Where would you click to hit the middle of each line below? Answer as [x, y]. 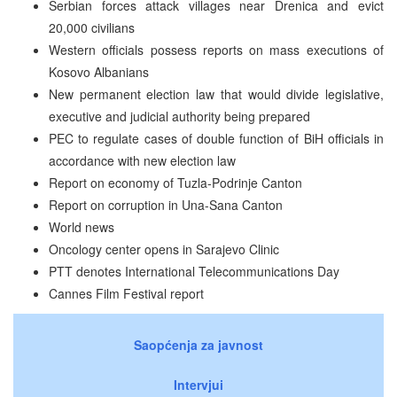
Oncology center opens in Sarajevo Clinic [164, 249]
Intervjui [198, 384]
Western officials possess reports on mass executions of [216, 49]
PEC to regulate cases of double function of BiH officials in [216, 138]
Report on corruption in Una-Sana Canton [166, 204]
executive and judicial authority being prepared [179, 116]
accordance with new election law [142, 160]
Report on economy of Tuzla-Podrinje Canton [175, 182]
